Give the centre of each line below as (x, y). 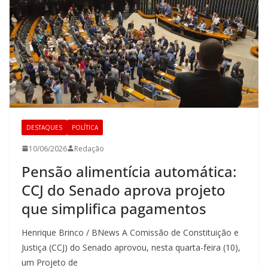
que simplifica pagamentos (114, 208)
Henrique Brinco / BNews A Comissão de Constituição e (130, 232)
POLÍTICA (85, 127)
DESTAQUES (44, 127)
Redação (89, 148)
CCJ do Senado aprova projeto (124, 190)
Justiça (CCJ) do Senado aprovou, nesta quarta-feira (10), (131, 247)
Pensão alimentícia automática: (129, 171)
